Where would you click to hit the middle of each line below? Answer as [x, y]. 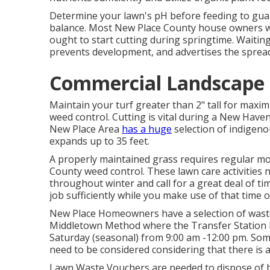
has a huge [147, 129]
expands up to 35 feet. [99, 141]
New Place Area [86, 129]
